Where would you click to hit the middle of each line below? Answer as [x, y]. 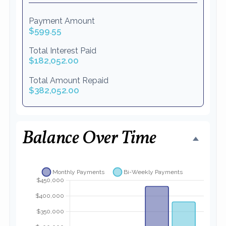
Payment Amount [62, 21]
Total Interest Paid [63, 50]
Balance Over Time [89, 138]
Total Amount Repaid [69, 80]
